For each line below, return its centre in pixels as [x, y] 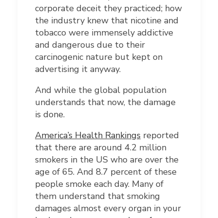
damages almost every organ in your [108, 209]
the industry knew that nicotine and [107, 21]
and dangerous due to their [90, 45]
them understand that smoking [98, 196]
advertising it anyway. [78, 69]
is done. [50, 115]
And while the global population [101, 90]
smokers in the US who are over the [107, 160]
